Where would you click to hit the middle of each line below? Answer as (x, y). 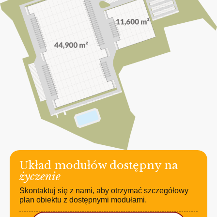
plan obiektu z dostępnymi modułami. (83, 200)
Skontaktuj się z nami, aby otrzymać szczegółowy (104, 191)
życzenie (40, 177)
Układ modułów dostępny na (99, 166)
